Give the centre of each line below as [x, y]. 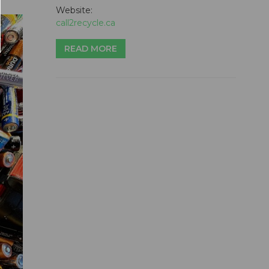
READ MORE [91, 49]
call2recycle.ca [86, 23]
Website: [74, 10]
